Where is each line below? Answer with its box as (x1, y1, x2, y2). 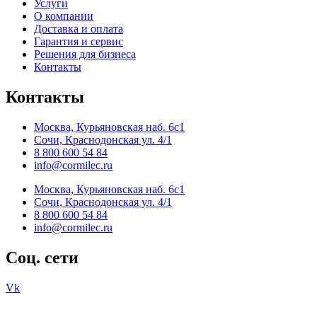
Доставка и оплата (34, 23, 123, 35)
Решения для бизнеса (34, 48, 136, 61)
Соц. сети (6, 248, 79, 267)
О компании (34, 10, 93, 23)
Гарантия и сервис (34, 35, 123, 48)
